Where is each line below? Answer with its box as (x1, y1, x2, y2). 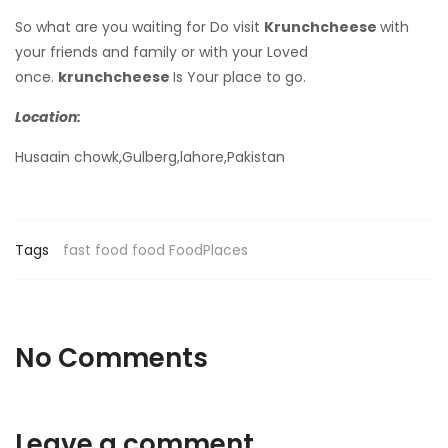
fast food (63, 240, 128, 260)
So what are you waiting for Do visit (15, 17, 264, 37)
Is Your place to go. (173, 67, 306, 87)
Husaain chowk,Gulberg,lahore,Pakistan (15, 147, 285, 167)
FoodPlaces (169, 240, 248, 260)
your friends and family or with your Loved (15, 42, 308, 62)
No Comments (15, 340, 208, 376)
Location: (15, 107, 81, 127)
